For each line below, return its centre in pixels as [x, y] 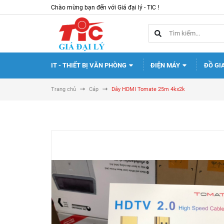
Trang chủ [63, 89]
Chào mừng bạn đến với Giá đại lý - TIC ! [105, 7]
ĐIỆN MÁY [166, 65]
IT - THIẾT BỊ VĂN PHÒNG [89, 65]
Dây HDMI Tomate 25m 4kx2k [148, 89]
